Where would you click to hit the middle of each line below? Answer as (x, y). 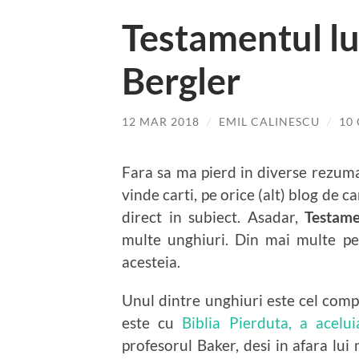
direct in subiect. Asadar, (214, 216)
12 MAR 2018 (161, 122)
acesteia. (151, 261)
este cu (152, 322)
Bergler (181, 81)
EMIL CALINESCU (269, 122)
